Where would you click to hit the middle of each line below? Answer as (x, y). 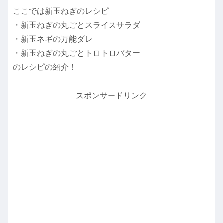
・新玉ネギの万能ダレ (53, 39)
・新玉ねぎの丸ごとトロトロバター (77, 53)
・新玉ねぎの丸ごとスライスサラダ (77, 25)
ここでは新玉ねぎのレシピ (61, 11)
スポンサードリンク (111, 95)
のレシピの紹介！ (45, 67)
